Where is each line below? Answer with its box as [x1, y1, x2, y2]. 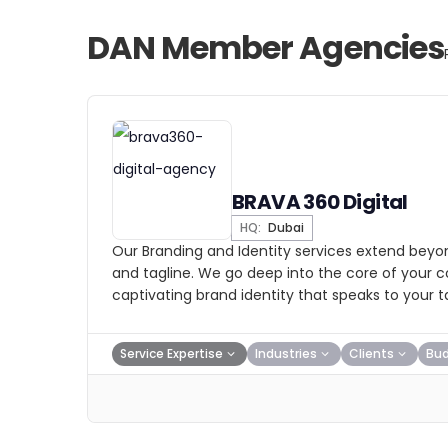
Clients [349, 345, 394, 362]
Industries [255, 345, 317, 362]
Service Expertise [120, 345, 223, 362]
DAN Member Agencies [87, 25, 444, 70]
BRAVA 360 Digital [232, 188, 408, 216]
